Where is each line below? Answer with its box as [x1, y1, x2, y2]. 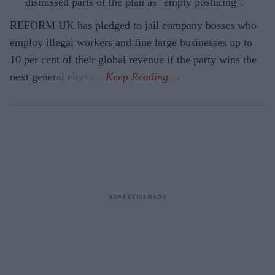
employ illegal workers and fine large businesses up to [10, 36, 252, 48]
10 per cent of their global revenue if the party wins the [10, 53, 257, 66]
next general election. [10, 70, 106, 83]
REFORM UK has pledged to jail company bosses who [10, 18, 257, 31]
